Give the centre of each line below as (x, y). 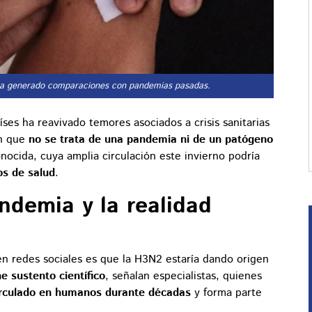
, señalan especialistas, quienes (184, 276)
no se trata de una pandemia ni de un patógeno (151, 140)
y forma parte (226, 293)
